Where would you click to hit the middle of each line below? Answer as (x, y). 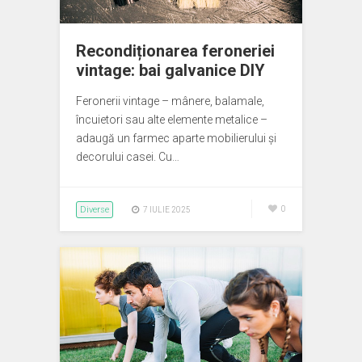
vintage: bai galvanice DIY (170, 70)
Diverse (95, 210)
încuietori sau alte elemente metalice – (172, 120)
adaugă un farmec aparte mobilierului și (176, 138)
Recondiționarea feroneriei (175, 51)
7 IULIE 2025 (167, 210)
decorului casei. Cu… (128, 157)
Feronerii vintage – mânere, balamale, (170, 101)
